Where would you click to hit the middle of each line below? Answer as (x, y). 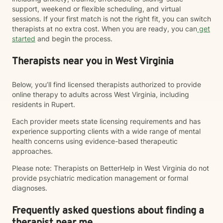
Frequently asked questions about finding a (108, 211)
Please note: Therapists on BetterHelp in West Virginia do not (111, 168)
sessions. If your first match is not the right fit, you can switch (111, 19)
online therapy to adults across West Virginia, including (101, 94)
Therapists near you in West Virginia (93, 62)
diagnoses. (30, 188)
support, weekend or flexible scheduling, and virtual (96, 9)
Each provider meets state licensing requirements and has (106, 121)
